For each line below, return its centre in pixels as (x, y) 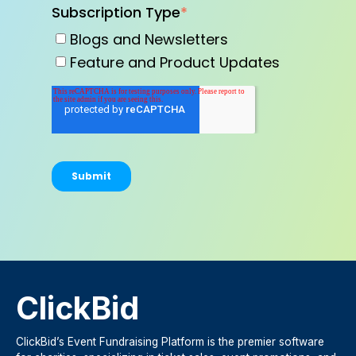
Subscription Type (116, 13)
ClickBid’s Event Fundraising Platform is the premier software (170, 342)
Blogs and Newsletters (149, 39)
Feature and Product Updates (175, 62)
